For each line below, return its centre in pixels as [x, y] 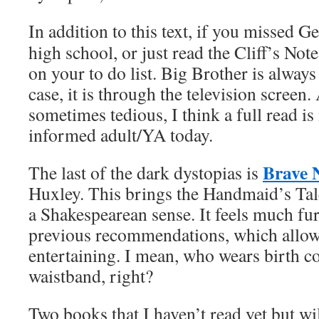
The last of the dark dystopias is [143, 172]
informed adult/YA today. [121, 135]
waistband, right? [91, 276]
